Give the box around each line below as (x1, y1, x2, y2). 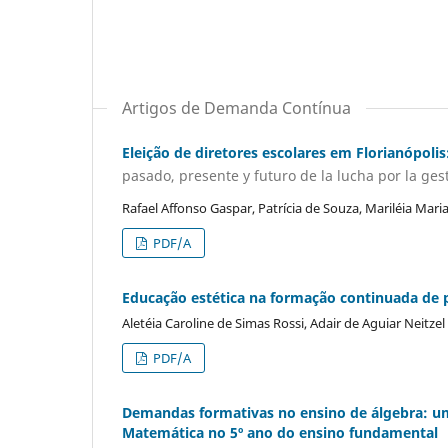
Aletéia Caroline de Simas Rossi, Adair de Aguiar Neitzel (122, 314, 445, 333)
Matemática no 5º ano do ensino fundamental (122, 423, 438, 443)
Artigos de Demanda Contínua (122, 96, 351, 119)
